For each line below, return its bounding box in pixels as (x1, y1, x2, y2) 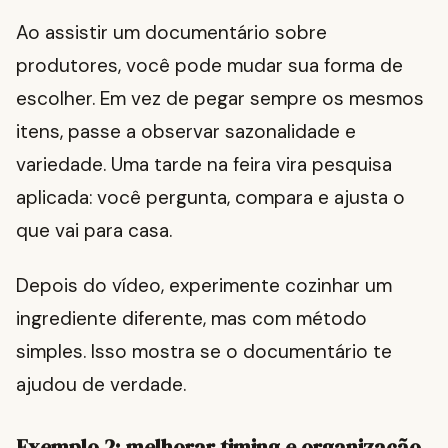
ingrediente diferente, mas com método (16, 306, 367, 332)
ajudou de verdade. (16, 372, 186, 398)
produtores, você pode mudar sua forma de (16, 53, 403, 79)
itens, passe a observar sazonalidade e (16, 119, 356, 145)
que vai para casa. (16, 218, 172, 244)
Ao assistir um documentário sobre (16, 20, 327, 46)
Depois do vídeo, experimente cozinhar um (16, 273, 392, 299)
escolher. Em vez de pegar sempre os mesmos (16, 86, 424, 112)
